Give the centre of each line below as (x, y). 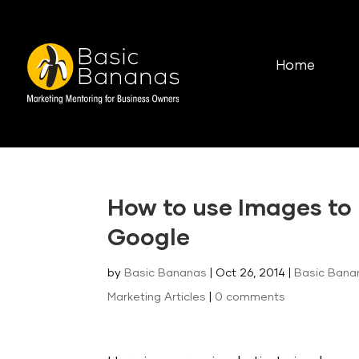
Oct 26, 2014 (251, 273)
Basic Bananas (166, 273)
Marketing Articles (157, 297)
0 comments (250, 297)
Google (149, 238)
